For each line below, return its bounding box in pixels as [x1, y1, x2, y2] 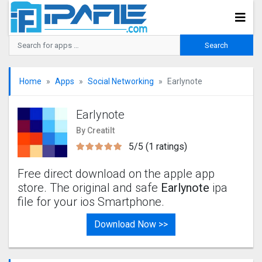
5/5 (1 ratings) [129, 141, 187, 152]
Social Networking [88, 77, 154, 86]
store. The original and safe [18, 181, 161, 195]
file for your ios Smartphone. [18, 195, 164, 209]
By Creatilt [76, 126, 115, 135]
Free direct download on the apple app [18, 167, 215, 181]
